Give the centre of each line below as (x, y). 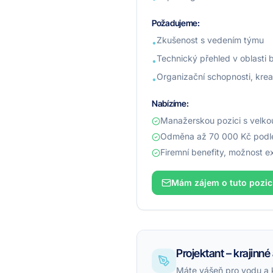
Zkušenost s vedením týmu (210, 40)
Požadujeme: (176, 23)
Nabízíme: (170, 103)
